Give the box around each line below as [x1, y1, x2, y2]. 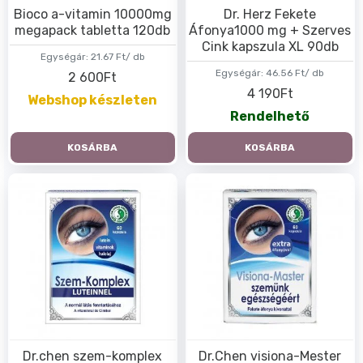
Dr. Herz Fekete [224, 6, 317, 22]
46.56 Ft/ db [266, 66, 325, 79]
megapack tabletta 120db [15, 22, 171, 38]
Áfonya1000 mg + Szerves [189, 22, 352, 38]
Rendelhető [230, 109, 310, 125]
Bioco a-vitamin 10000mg [13, 6, 172, 22]
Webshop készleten [28, 92, 158, 109]
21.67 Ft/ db [90, 50, 145, 62]
